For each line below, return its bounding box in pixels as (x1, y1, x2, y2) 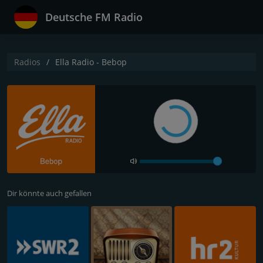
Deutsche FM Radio (45, 10, 143, 24)
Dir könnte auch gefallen (7, 188, 92, 198)
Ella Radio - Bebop (55, 56, 127, 68)
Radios (14, 56, 41, 68)
